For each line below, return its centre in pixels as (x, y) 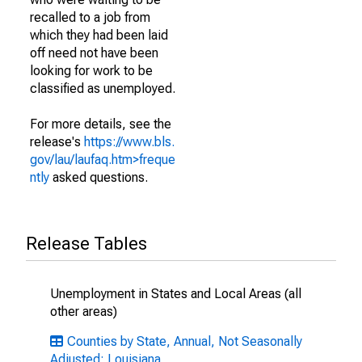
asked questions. (99, 177)
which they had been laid (99, 35)
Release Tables (86, 244)
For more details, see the (101, 124)
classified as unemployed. (103, 88)
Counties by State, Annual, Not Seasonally (185, 341)
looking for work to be (91, 71)
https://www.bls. (129, 142)
